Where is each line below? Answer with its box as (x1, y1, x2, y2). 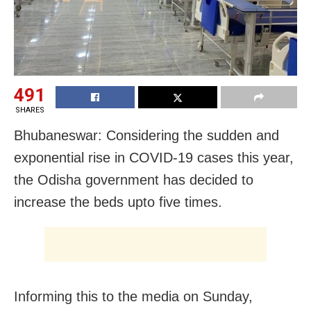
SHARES (15, 105, 44, 115)
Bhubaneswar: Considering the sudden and (14, 127, 279, 143)
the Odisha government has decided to (14, 171, 253, 187)
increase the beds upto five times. (14, 194, 222, 210)
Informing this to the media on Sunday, (14, 288, 253, 304)
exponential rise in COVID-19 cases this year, (14, 149, 294, 165)
